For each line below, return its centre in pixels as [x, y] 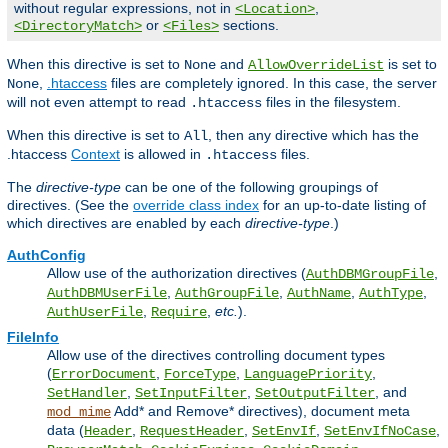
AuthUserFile [95, 311]
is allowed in [162, 153]
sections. [249, 24]
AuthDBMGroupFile [370, 273]
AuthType [391, 292]
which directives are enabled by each [126, 222]
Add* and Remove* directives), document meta [260, 410]
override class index [196, 204]
